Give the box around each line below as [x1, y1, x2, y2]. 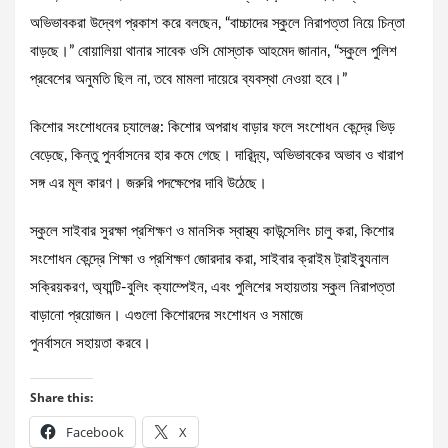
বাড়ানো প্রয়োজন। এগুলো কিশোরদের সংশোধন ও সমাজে [30, 308, 303, 324]
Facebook [66, 423, 124, 442]
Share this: [30, 389, 93, 407]
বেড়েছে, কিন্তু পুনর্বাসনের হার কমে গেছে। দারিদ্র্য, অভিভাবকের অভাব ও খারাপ [30, 148, 403, 164]
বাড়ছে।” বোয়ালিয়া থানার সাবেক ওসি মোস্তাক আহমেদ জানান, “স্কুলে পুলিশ [30, 44, 397, 60]
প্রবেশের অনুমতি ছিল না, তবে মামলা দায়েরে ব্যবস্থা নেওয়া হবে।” [30, 72, 347, 88]
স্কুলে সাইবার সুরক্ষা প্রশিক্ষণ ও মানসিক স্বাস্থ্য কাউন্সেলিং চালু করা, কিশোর [30, 224, 394, 240]
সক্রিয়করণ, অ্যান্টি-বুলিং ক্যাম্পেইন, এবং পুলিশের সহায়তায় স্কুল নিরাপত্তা [30, 280, 395, 296]
